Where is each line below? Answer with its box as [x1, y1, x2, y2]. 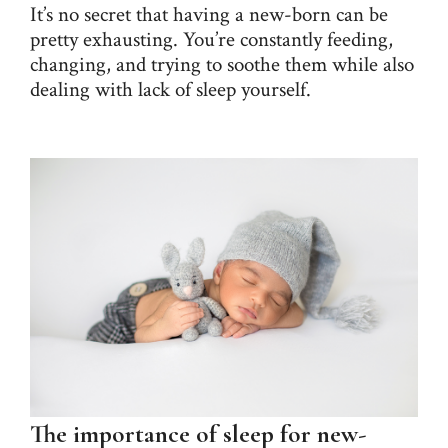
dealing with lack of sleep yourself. [30, 76, 311, 104]
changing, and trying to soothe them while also [30, 51, 414, 79]
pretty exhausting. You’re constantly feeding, [30, 26, 393, 54]
